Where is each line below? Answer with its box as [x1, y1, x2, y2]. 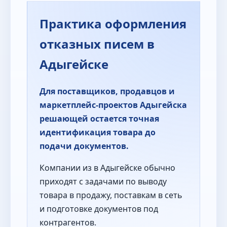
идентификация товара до [40, 126, 156, 138]
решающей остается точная [40, 112, 159, 124]
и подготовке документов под [40, 203, 158, 214]
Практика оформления [40, 15, 186, 32]
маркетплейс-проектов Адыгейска [40, 99, 187, 110]
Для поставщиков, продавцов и [40, 85, 175, 97]
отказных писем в [40, 35, 155, 52]
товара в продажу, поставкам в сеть [40, 189, 182, 201]
